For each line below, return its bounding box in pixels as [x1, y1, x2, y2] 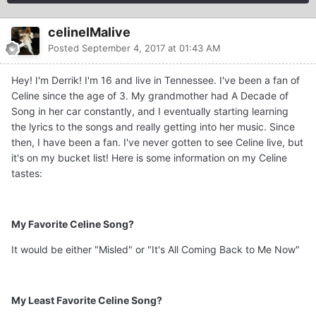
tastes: [11, 167, 42, 180]
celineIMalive [48, 25, 130, 40]
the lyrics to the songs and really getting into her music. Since [11, 121, 295, 133]
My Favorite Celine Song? [11, 218, 134, 231]
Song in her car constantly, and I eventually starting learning [11, 105, 288, 118]
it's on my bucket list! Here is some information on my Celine [11, 152, 287, 164]
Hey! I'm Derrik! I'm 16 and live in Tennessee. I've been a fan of [11, 74, 300, 87]
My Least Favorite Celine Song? [11, 294, 162, 307]
